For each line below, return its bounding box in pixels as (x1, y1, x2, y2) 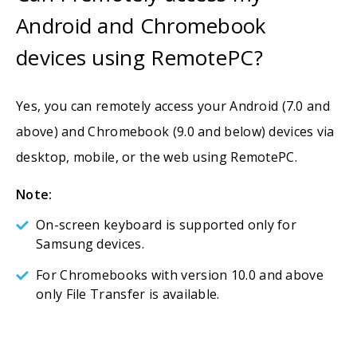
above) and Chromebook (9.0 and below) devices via (16, 123, 335, 140)
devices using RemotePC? (16, 43, 263, 72)
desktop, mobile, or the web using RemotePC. (16, 148, 297, 166)
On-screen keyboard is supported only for (36, 216, 296, 233)
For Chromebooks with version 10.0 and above (36, 266, 324, 284)
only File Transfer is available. (36, 285, 220, 303)
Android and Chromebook (16, 11, 267, 40)
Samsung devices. (36, 235, 144, 253)
